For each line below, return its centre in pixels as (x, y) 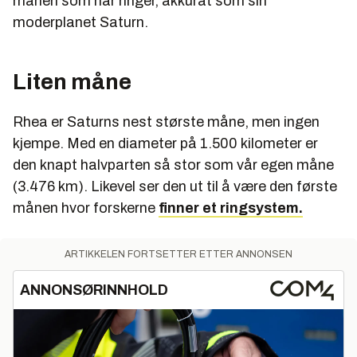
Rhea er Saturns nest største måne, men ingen (166, 122)
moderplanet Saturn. (80, 23)
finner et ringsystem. (231, 208)
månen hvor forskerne (86, 208)
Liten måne (72, 82)
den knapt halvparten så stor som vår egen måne (173, 165)
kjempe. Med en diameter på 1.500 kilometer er (165, 144)
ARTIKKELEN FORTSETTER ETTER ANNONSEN (178, 255)
